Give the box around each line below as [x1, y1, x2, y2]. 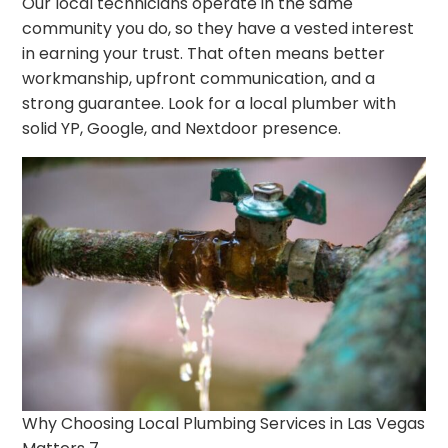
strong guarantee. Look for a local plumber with [22, 91, 397, 115]
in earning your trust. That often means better [22, 41, 386, 65]
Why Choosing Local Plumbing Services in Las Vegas [22, 412, 426, 436]
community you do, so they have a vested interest [22, 16, 415, 40]
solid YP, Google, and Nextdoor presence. [22, 116, 342, 140]
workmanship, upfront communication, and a [22, 66, 376, 90]
